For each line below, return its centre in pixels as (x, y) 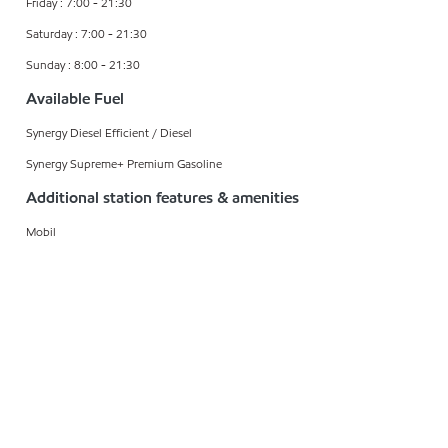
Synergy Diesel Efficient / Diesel (109, 132)
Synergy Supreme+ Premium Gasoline (124, 163)
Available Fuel (75, 98)
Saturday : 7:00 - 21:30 (86, 33)
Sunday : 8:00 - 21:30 (83, 64)
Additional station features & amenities (162, 197)
